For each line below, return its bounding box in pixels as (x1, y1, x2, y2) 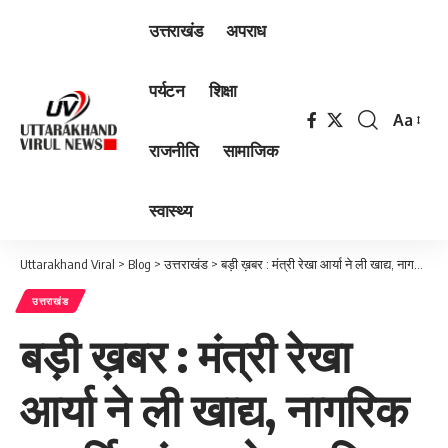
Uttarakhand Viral (20, 256, 115, 272)
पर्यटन (149, 78, 185, 101)
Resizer (392, 148, 445, 169)
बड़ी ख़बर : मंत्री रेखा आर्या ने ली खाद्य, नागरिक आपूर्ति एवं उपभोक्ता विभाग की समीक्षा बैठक (221, 256, 414, 272)
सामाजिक (222, 138, 279, 161)
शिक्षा (208, 78, 238, 101)
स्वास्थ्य (149, 198, 192, 221)
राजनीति (149, 138, 199, 161)
